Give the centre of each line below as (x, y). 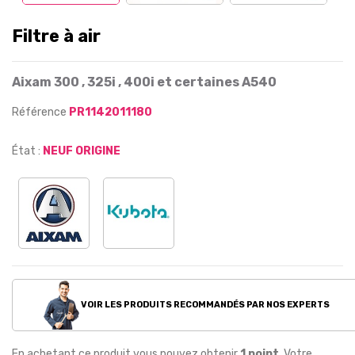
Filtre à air (56, 36)
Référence (40, 112)
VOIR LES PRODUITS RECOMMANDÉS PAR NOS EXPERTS (204, 304)
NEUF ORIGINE (82, 151)
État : (26, 151)
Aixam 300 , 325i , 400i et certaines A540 (144, 82)
